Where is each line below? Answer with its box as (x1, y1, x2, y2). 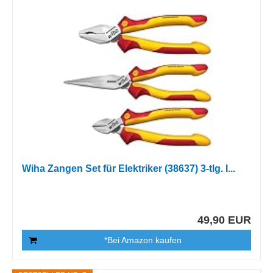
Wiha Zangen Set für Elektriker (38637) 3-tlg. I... (22, 163, 236, 174)
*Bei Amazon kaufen (104, 235, 182, 245)
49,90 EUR (197, 214, 251, 226)
